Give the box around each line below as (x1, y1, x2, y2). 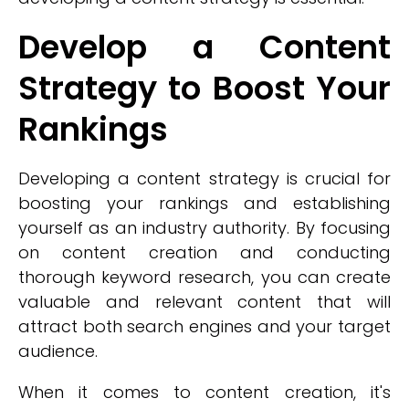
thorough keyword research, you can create (18, 266, 391, 288)
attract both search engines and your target (18, 315, 391, 338)
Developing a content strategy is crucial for (18, 167, 391, 190)
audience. (18, 340, 98, 362)
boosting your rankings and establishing (18, 192, 391, 215)
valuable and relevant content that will (18, 290, 391, 313)
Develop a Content (18, 25, 391, 69)
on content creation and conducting (18, 241, 391, 264)
